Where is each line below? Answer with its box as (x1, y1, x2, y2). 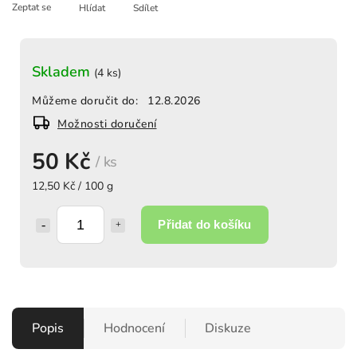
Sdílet (133, 2, 158, 15)
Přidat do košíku (158, 218, 252, 232)
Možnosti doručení (57, 116, 157, 132)
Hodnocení (104, 320, 165, 338)
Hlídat (79, 2, 105, 15)
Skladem (32, 62, 94, 82)
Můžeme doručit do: (32, 93, 138, 109)
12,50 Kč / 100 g (32, 178, 113, 194)
